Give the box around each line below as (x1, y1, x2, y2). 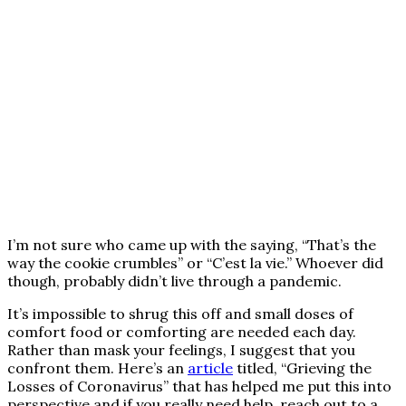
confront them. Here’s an (7, 358, 188, 377)
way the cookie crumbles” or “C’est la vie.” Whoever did (7, 253, 383, 272)
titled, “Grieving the (233, 358, 372, 377)
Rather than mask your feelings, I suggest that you (7, 340, 355, 359)
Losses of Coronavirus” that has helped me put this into (7, 376, 391, 395)
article (188, 358, 233, 377)
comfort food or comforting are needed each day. (7, 322, 356, 341)
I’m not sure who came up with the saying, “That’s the (7, 235, 376, 254)
